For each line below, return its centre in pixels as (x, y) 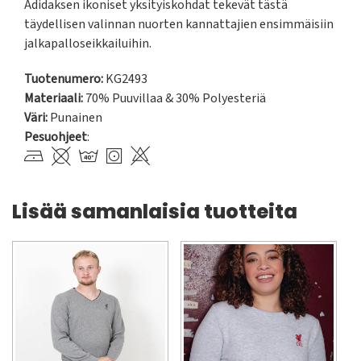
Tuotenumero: (64, 79)
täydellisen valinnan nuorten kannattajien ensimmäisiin (179, 25)
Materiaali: (54, 99)
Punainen (76, 118)
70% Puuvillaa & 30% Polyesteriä (174, 99)
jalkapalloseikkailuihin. (88, 44)
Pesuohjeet (56, 137)
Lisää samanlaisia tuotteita (155, 212)
